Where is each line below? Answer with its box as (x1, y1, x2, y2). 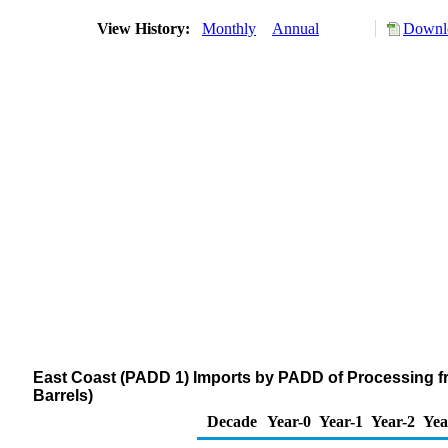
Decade (207, 413, 257, 430)
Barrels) (33, 387, 93, 404)
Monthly (202, 20, 256, 37)
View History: (93, 20, 198, 37)
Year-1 (319, 413, 363, 430)
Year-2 (371, 413, 415, 430)
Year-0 (267, 413, 311, 430)
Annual (272, 20, 319, 37)
